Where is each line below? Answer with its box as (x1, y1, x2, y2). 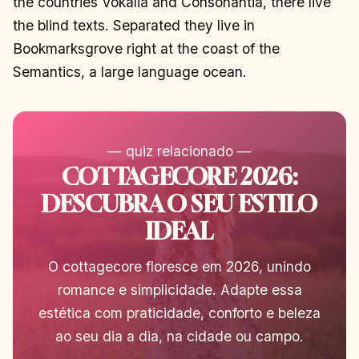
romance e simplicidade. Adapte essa (57, 281, 302, 299)
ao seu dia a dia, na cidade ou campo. (55, 328, 304, 345)
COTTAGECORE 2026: (62, 163, 297, 191)
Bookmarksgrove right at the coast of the (13, 39, 280, 57)
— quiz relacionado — (107, 143, 252, 160)
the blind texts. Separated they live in (13, 16, 255, 34)
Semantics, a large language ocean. (13, 63, 247, 80)
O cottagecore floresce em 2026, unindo (48, 258, 311, 276)
